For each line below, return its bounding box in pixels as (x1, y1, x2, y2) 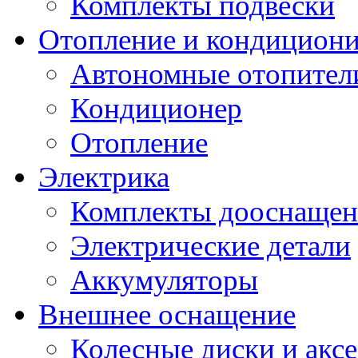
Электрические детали (70, 229, 351, 263)
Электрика (38, 161, 169, 194)
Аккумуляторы (70, 264, 258, 297)
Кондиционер (70, 92, 242, 125)
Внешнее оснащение (38, 298, 296, 332)
